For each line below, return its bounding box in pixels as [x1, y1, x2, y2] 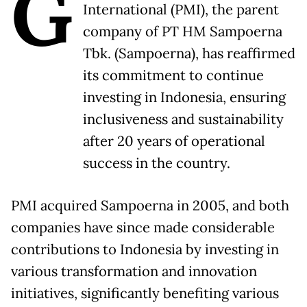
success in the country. [83, 154, 230, 173]
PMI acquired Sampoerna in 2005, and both [11, 197, 289, 215]
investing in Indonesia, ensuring [83, 88, 286, 107]
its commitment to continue [83, 66, 264, 85]
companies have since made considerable [11, 219, 275, 237]
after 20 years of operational [83, 132, 265, 151]
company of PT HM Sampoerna [83, 23, 282, 41]
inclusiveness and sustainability [83, 110, 284, 129]
